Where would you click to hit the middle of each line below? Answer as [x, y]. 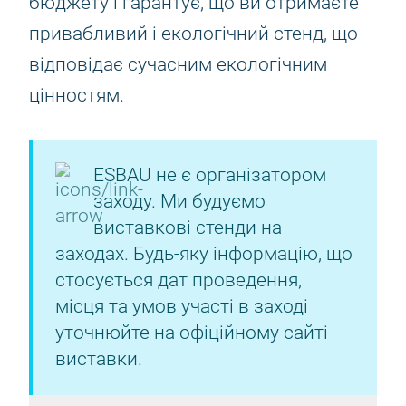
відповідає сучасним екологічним [178, 64]
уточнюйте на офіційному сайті [192, 333]
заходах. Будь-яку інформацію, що [204, 254]
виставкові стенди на [188, 227]
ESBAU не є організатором [210, 175]
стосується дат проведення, [179, 280]
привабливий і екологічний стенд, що [193, 34]
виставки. [99, 359]
